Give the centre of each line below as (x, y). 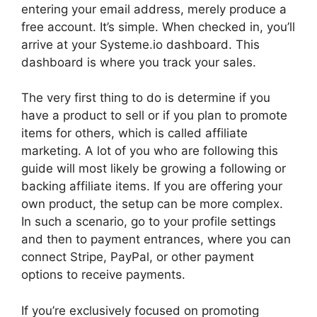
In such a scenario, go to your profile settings (149, 221)
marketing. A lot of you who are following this (150, 151)
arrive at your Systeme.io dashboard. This (140, 44)
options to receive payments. (103, 275)
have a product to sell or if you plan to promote (154, 115)
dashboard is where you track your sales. (139, 62)
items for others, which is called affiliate (134, 133)
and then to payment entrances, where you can (156, 239)
